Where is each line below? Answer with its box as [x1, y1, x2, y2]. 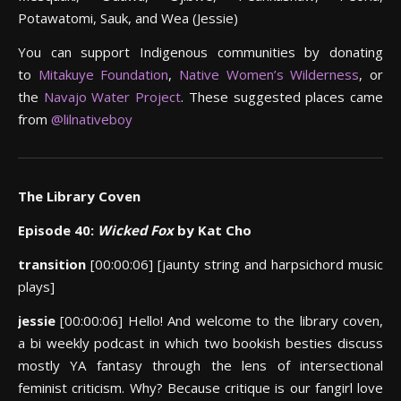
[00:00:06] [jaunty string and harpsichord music [90, 255, 383, 273]
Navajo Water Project [43, 88, 182, 106]
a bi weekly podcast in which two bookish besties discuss [18, 334, 383, 352]
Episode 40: [18, 221, 98, 239]
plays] [18, 277, 55, 295]
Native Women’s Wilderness [179, 65, 360, 83]
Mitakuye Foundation [38, 65, 169, 83]
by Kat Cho [174, 221, 252, 239]
